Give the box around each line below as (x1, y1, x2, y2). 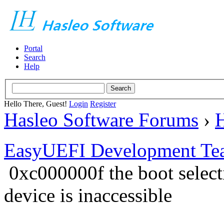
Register (90, 99, 116, 108)
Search (24, 53, 45, 61)
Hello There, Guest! (4, 99, 69, 108)
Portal (24, 44, 42, 52)
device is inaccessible (4, 184, 172, 206)
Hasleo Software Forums (4, 108, 198, 130)
